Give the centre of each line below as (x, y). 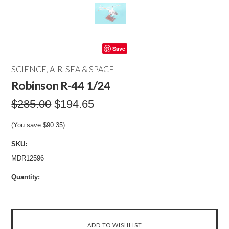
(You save (27, 125)
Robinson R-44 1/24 (61, 86)
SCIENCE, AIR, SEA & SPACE (63, 69)
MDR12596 (28, 158)
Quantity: (26, 177)
